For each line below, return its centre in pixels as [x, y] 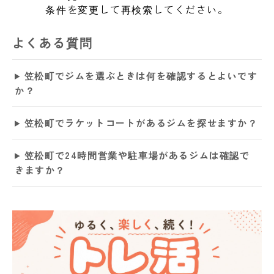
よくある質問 [53, 43]
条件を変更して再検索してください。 [137, 9]
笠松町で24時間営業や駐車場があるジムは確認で [137, 155]
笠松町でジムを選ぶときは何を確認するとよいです [141, 76]
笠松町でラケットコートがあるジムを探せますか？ [141, 123]
